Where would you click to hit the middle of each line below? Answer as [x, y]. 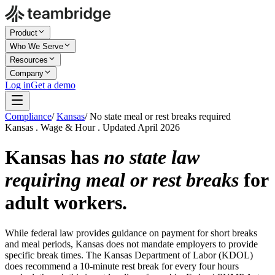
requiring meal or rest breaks [122, 180]
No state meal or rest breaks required [160, 116]
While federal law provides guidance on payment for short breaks [131, 233]
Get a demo [53, 85]
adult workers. [66, 203]
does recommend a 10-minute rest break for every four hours [122, 266]
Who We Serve [37, 46]
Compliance [28, 116]
